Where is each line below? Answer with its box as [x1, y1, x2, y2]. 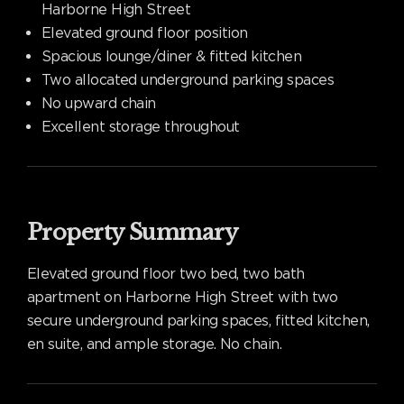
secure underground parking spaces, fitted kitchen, [27, 312, 370, 329]
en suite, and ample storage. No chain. [27, 335, 282, 353]
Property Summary [27, 219, 238, 245]
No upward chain [41, 95, 156, 112]
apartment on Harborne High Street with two [27, 289, 338, 306]
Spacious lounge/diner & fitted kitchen [41, 48, 302, 65]
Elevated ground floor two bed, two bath [27, 265, 305, 282]
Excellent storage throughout [41, 118, 240, 135]
